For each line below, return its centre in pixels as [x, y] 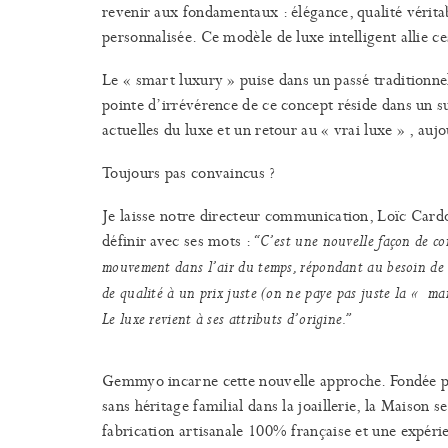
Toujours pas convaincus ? [189, 172]
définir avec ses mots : [178, 240]
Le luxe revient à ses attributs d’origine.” [226, 319]
